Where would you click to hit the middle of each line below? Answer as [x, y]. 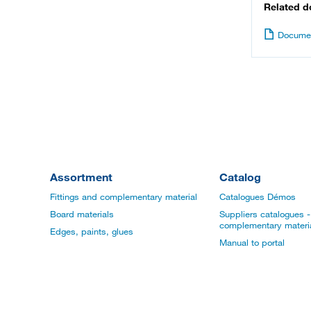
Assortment [81, 177]
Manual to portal [252, 243]
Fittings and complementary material [124, 197]
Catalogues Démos [258, 197]
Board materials [82, 214]
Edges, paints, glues [92, 232]
